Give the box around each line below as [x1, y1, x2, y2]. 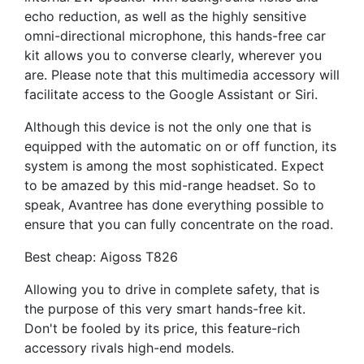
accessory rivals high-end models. [24, 340, 234, 357]
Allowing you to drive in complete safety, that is [24, 281, 319, 298]
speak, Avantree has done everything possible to [24, 197, 324, 214]
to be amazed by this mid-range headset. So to [24, 177, 316, 194]
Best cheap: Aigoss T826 [24, 249, 178, 266]
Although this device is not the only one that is [24, 119, 311, 136]
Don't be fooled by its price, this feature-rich [24, 320, 300, 337]
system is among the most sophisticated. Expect [24, 158, 324, 175]
